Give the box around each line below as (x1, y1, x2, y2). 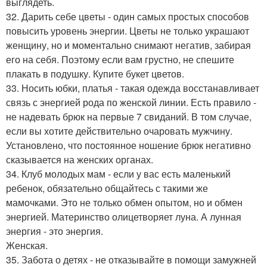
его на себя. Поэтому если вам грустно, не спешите (6, 52, 234, 66)
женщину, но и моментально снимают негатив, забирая (6, 38, 251, 52)
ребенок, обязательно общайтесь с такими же (6, 181, 208, 195)
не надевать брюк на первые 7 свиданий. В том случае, (6, 110, 252, 123)
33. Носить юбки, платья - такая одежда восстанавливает (6, 81, 259, 95)
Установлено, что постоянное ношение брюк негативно (6, 138, 251, 152)
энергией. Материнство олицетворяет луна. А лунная (6, 210, 241, 223)
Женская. (6, 238, 48, 252)
